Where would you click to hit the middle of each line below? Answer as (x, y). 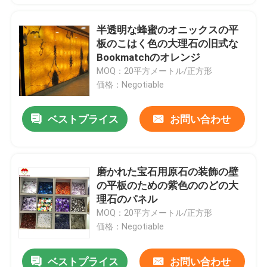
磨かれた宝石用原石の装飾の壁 (168, 172)
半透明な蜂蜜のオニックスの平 (168, 30)
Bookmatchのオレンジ (149, 57)
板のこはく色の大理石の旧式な (168, 43)
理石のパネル (127, 199)
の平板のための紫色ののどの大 (168, 186)
